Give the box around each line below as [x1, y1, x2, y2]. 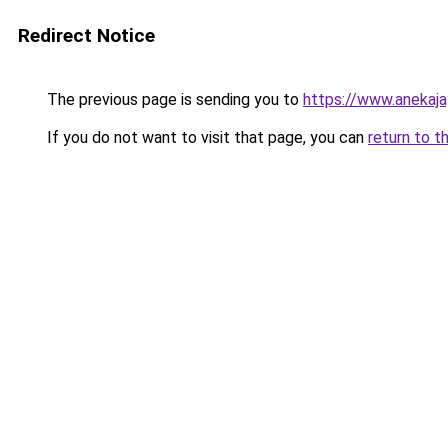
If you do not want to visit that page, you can [43, 128, 368, 147]
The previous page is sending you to [43, 90, 303, 109]
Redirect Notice [18, 24, 155, 47]
